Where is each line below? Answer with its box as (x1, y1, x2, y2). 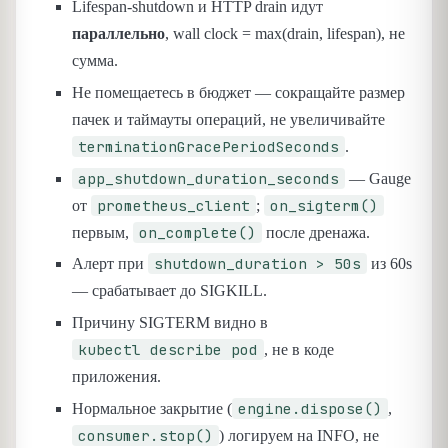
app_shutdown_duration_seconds (78, 168, 339, 188)
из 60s (367, 255, 412, 273)
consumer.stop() (78, 426, 213, 446)
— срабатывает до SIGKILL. (72, 282, 267, 300)
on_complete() (139, 222, 256, 242)
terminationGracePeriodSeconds (78, 136, 339, 156)
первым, (72, 223, 133, 241)
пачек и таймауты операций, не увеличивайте (72, 110, 385, 128)
